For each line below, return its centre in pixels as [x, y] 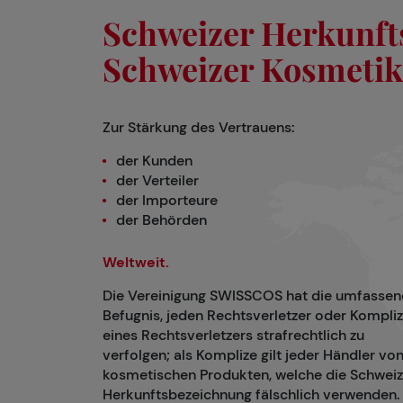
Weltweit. [136, 263]
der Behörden [161, 220]
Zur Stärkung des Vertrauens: [199, 128]
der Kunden [154, 161]
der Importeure [167, 201]
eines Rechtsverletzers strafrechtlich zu [233, 336]
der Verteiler [157, 181]
